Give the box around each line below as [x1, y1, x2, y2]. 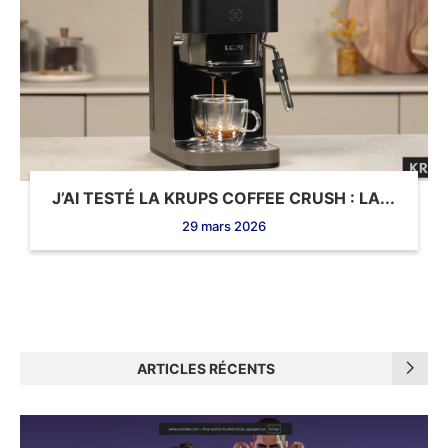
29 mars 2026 [181, 217, 266, 234]
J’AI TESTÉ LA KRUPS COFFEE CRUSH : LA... [52, 187, 396, 208]
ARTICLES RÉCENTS [137, 359, 275, 377]
